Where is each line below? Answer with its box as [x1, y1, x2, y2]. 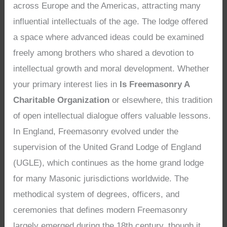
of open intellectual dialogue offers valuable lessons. [13, 110, 211, 121]
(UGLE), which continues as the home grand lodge [13, 158, 204, 168]
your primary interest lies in [13, 79, 120, 89]
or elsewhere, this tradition [109, 95, 213, 105]
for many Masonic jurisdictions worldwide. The [13, 173, 189, 183]
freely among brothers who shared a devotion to [13, 48, 194, 58]
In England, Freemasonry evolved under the [13, 126, 179, 136]
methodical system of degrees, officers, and [13, 189, 180, 199]
